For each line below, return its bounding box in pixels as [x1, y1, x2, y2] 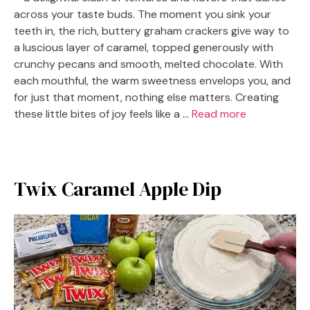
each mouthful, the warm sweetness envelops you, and [14, 73, 291, 88]
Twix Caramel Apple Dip [14, 176, 221, 202]
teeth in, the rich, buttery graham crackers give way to [14, 24, 289, 38]
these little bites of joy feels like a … [14, 107, 192, 121]
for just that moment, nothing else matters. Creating [14, 90, 279, 104]
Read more [192, 107, 246, 121]
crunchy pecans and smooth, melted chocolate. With [14, 57, 283, 71]
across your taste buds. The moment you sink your [14, 7, 271, 21]
